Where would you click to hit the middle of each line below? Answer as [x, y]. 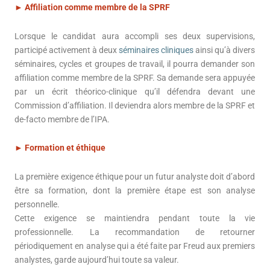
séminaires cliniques [156, 50]
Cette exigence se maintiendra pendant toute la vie [135, 218]
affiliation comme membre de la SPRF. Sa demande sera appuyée [135, 77]
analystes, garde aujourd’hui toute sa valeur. [97, 259]
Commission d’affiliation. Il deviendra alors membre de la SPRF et [135, 105]
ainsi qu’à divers [224, 50]
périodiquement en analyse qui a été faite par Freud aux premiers [135, 246]
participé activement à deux [67, 50]
